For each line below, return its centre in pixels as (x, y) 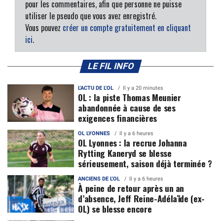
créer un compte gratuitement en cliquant (127, 28)
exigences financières (117, 118)
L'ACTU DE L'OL (96, 88)
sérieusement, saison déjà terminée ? (145, 164)
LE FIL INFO (110, 66)
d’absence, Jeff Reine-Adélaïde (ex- (142, 199)
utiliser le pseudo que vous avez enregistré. (91, 16)
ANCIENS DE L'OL (99, 179)
